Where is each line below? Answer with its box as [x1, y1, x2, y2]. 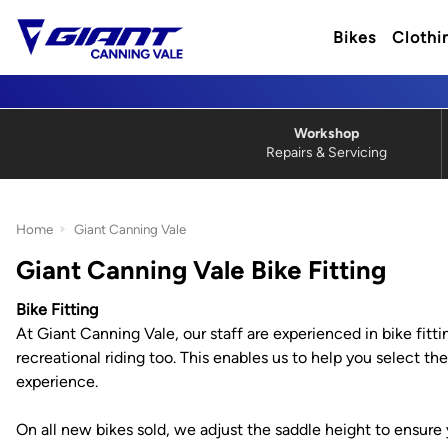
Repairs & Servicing [266, 144, 387, 161]
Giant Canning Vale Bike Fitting [16, 255, 386, 285]
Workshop [294, 125, 359, 142]
